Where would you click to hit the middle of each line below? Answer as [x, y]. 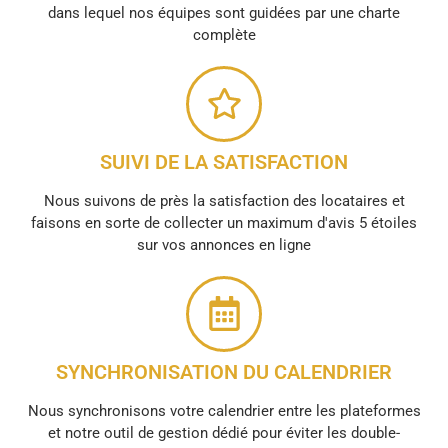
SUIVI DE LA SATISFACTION [224, 161]
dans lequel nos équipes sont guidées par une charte [224, 12]
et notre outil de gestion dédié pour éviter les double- [224, 432]
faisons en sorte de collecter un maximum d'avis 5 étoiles [224, 222]
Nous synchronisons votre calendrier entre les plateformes [224, 410]
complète [224, 34]
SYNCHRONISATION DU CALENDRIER [224, 371]
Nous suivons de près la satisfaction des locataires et [224, 200]
